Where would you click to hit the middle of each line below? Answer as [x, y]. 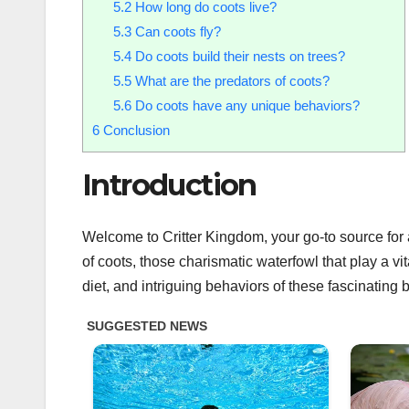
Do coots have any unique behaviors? [245, 106]
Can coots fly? [176, 32]
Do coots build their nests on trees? [238, 57]
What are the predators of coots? [230, 81]
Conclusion [135, 131]
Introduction [169, 185]
